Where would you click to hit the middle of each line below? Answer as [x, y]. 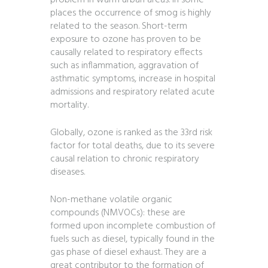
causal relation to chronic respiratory [125, 159]
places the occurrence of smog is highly [131, 13]
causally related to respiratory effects [126, 53]
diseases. [68, 173]
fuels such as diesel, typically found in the [133, 240]
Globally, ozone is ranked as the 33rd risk [131, 133]
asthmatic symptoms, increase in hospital [133, 79]
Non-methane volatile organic [111, 200]
